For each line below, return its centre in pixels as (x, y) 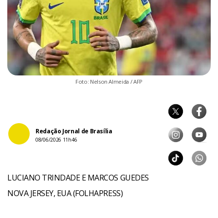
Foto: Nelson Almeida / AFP (109, 82)
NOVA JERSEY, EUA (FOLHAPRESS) (65, 193)
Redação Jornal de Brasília (74, 131)
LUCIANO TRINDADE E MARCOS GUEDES (78, 178)
